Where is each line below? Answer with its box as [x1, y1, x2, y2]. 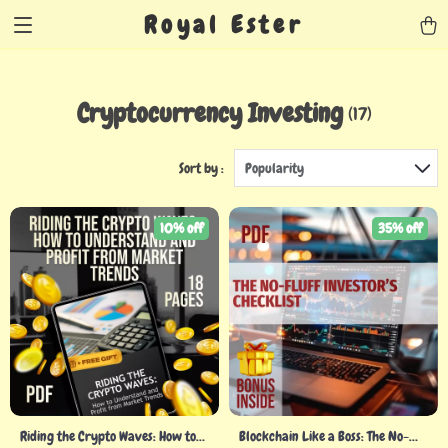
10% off [160, 219, 203, 237]
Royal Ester [144, 9, 304, 40]
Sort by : [179, 159, 224, 177]
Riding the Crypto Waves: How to [20, 427, 196, 445]
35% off [378, 219, 422, 237]
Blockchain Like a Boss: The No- [239, 427, 409, 445]
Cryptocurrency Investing [76, 97, 343, 130]
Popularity [245, 159, 304, 177]
